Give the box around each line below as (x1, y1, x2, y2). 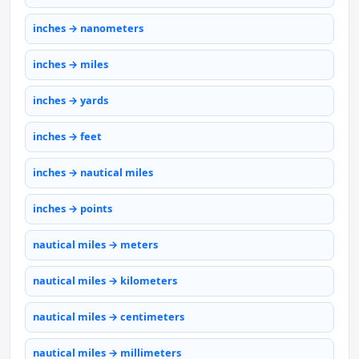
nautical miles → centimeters (33, 309, 184, 325)
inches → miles (33, 57, 108, 72)
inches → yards (33, 93, 108, 108)
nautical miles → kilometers (33, 273, 177, 288)
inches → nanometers (33, 21, 143, 36)
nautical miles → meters (33, 237, 158, 252)
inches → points (33, 201, 112, 216)
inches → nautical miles (33, 165, 153, 180)
